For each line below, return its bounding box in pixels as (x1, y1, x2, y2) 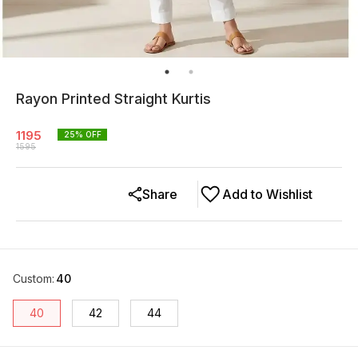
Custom (13, 272, 52, 286)
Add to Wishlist (222, 186, 312, 203)
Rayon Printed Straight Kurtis (16, 90, 211, 108)
